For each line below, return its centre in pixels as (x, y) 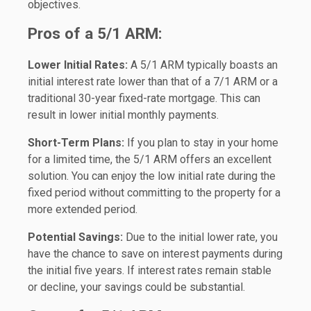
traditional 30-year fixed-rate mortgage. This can (144, 98)
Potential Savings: (75, 237)
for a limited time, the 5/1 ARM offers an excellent (150, 159)
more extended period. (83, 209)
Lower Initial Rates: (78, 65)
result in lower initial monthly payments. (123, 115)
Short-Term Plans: (76, 142)
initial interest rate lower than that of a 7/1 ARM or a (153, 81)
